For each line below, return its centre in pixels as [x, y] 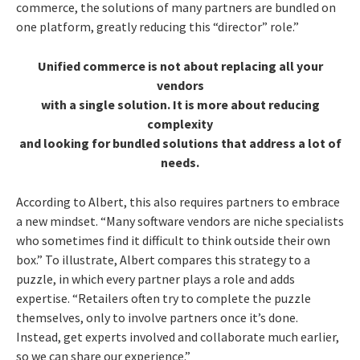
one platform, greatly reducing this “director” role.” [157, 27]
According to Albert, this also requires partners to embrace [178, 202]
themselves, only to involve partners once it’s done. [157, 318]
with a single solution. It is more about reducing [180, 105]
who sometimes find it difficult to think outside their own [173, 241]
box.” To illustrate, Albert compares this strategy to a [163, 260]
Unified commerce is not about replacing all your [180, 66]
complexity [180, 124]
